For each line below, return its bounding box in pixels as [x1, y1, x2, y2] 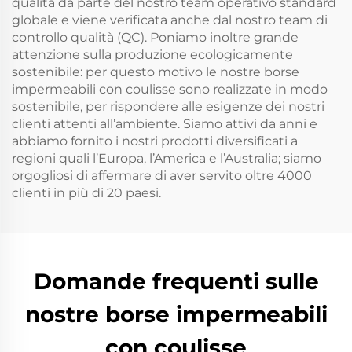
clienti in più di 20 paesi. [12, 185, 161, 200]
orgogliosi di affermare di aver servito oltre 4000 [12, 167, 312, 183]
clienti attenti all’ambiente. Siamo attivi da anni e [12, 115, 317, 131]
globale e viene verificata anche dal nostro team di [12, 12, 328, 27]
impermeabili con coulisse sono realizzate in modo [12, 81, 328, 97]
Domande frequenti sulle [33, 267, 319, 295]
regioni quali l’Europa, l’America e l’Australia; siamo [12, 150, 321, 166]
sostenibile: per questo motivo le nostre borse [12, 64, 299, 79]
